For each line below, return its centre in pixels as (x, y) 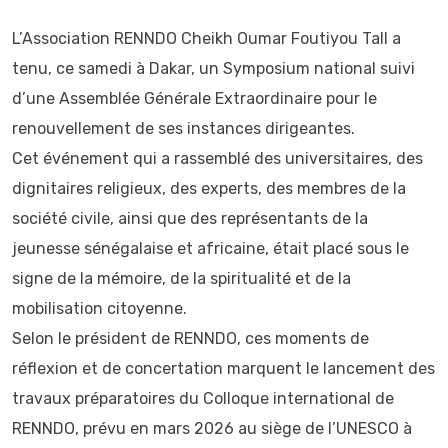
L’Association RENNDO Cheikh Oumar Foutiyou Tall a (206, 38)
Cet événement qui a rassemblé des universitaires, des (217, 158)
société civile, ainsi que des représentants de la (190, 218)
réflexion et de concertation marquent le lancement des (223, 368)
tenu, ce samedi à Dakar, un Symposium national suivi (213, 68)
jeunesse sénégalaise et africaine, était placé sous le (210, 248)
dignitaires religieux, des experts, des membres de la (209, 188)
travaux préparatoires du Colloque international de (203, 398)
